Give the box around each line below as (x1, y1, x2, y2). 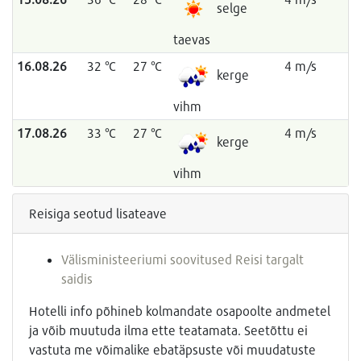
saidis (61, 271, 93, 287)
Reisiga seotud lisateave (29, 205, 167, 222)
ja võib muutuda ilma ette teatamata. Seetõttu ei (29, 322, 308, 338)
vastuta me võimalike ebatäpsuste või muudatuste (29, 342, 316, 358)
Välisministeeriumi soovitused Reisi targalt (61, 251, 304, 268)
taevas (172, 31, 210, 48)
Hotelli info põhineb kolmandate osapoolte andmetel (29, 303, 330, 319)
